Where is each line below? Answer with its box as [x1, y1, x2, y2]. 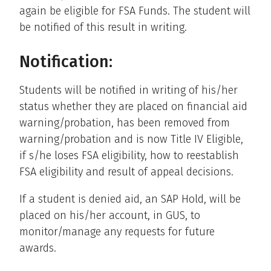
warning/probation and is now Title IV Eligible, [19, 132, 243, 146]
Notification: [19, 51, 113, 71]
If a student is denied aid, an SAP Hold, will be [19, 192, 241, 206]
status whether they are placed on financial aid [19, 99, 247, 113]
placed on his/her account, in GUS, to [19, 208, 200, 222]
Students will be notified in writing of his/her [19, 83, 238, 97]
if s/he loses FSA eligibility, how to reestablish [19, 148, 239, 162]
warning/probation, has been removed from [19, 116, 230, 129]
